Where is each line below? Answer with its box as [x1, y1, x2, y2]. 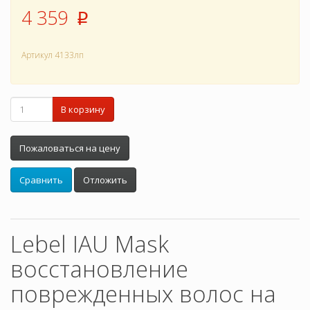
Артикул [21, 49, 53, 62]
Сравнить [19, 174, 63, 187]
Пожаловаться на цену [19, 142, 120, 155]
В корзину [61, 103, 105, 116]
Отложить [83, 174, 127, 187]
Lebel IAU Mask [10, 228, 169, 260]
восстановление [10, 253, 188, 285]
